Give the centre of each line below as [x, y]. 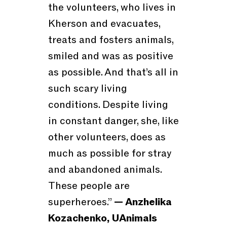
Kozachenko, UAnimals [102, 219]
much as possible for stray [109, 154]
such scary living [87, 89]
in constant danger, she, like [113, 121]
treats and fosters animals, [110, 40]
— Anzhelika [143, 202]
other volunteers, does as [107, 138]
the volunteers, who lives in [112, 8]
